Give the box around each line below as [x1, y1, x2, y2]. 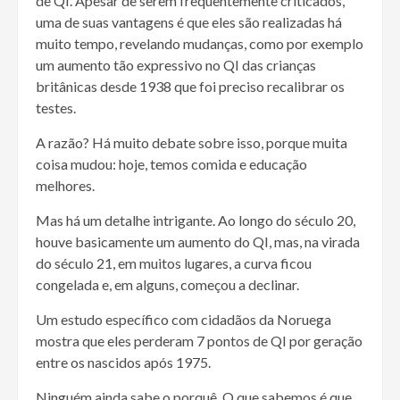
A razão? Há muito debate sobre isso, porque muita [36, 133, 347, 151]
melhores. [36, 176, 95, 194]
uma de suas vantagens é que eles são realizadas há [36, 12, 342, 30]
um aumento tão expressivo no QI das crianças [36, 55, 316, 73]
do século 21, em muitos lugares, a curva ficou [36, 254, 312, 271]
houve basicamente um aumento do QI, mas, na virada [36, 232, 360, 250]
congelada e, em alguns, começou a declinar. [36, 275, 299, 293]
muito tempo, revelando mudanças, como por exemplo [36, 34, 363, 52]
